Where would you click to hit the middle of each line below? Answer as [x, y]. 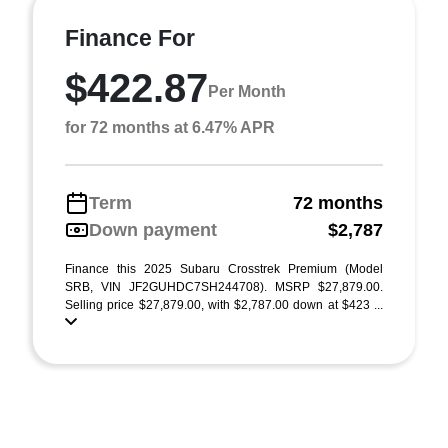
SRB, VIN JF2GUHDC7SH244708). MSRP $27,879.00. [224, 286]
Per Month [247, 92]
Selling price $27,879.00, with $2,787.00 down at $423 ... [224, 304]
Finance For [130, 37]
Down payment [153, 229]
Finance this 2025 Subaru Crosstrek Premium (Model [224, 268]
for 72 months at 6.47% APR [170, 127]
